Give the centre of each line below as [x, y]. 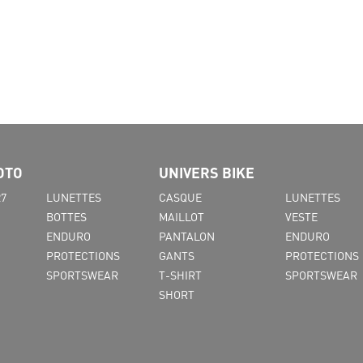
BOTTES [66, 216]
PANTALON [187, 236]
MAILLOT [181, 216]
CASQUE [180, 197]
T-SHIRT [180, 275]
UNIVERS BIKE [207, 172]
